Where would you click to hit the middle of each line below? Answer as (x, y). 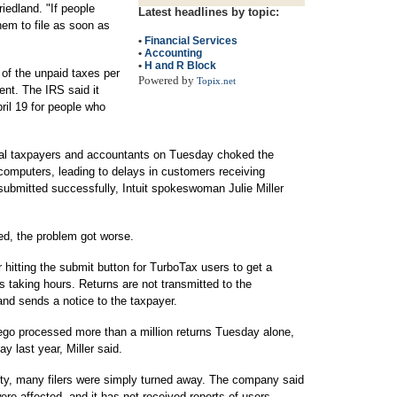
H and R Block (180, 66)
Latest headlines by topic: (209, 12)
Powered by (167, 80)
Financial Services (191, 41)
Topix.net (216, 81)
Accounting (173, 53)
